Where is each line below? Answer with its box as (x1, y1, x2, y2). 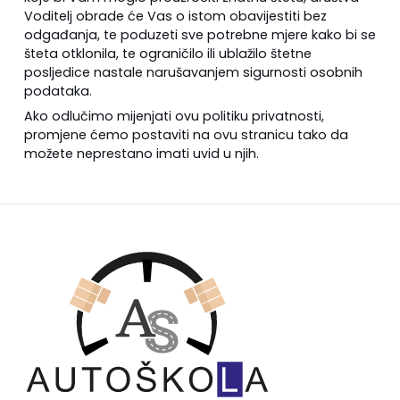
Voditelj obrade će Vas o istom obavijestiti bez (23, 6, 327, 25)
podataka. (23, 81, 92, 100)
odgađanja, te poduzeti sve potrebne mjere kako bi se (23, 25, 376, 44)
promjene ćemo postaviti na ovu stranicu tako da (23, 125, 348, 144)
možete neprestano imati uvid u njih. (23, 144, 259, 162)
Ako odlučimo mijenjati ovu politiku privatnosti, (23, 106, 324, 125)
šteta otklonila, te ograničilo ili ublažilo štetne (23, 44, 312, 62)
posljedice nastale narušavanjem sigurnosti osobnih (23, 62, 362, 81)
